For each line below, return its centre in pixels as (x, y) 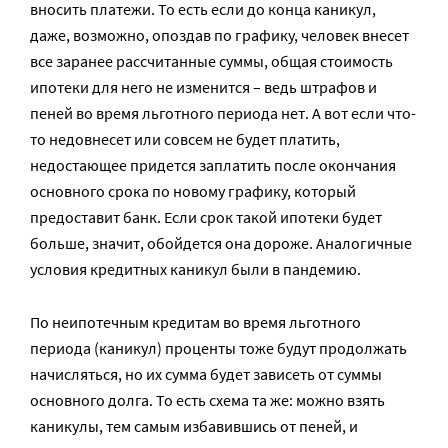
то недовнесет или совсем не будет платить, (185, 139)
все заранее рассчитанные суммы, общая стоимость (211, 61)
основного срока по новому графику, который (193, 191)
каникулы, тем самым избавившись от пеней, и (194, 426)
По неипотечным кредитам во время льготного (195, 322)
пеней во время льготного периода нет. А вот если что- (223, 113)
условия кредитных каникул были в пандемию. (195, 269)
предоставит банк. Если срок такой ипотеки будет (206, 217)
